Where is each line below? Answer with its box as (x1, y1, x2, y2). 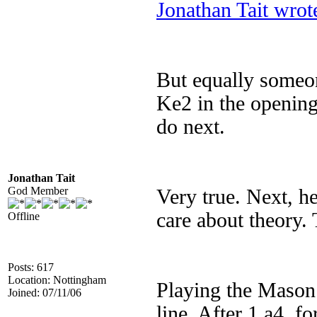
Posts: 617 (8, 261, 54, 273)
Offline (8, 210, 40, 222)
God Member (8, 185, 68, 197)
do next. (156, 115, 225, 138)
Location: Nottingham (8, 274, 106, 286)
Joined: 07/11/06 (8, 287, 81, 299)
